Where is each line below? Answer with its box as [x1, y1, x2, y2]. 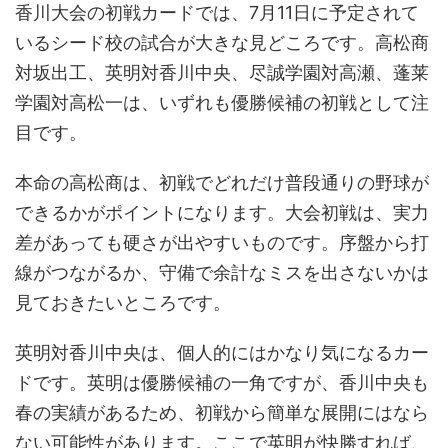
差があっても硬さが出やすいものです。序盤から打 [15, 232, 429, 254]
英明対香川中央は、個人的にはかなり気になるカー [15, 342, 429, 364]
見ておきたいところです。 [15, 292, 231, 314]
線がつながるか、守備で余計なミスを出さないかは [15, 262, 429, 284]
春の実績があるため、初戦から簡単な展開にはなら [15, 402, 429, 424]
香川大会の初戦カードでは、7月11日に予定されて [15, 2, 419, 24]
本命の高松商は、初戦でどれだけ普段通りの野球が [15, 172, 429, 194]
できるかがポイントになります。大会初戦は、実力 [15, 202, 429, 224]
